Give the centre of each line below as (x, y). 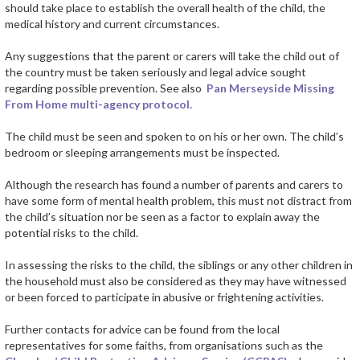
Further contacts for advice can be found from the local (142, 329)
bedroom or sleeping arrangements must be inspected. (142, 153)
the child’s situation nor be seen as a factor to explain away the (162, 217)
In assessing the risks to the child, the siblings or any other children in (179, 265)
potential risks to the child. (72, 233)
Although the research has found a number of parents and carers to (174, 185)
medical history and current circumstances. (112, 24)
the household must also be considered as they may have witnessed (176, 281)
